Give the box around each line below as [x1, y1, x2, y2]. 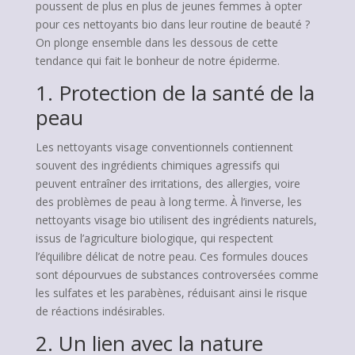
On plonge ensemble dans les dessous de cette [35, 35, 278, 50]
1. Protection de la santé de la [35, 78, 315, 107]
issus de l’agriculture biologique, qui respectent [35, 231, 273, 246]
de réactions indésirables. [35, 303, 165, 319]
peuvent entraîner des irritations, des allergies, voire [35, 176, 300, 191]
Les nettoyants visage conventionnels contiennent [35, 139, 293, 155]
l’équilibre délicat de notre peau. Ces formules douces [35, 249, 308, 264]
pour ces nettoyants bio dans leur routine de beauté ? [35, 17, 310, 32]
